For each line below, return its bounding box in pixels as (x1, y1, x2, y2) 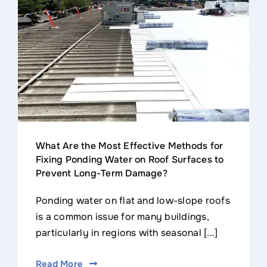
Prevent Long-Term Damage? (35, 167, 167, 179)
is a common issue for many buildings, (35, 210, 209, 223)
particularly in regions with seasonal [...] (35, 226, 218, 239)
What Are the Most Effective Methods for (35, 139, 223, 152)
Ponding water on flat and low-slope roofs (35, 194, 230, 207)
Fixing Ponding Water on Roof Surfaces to (35, 153, 224, 166)
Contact (14, 6, 51, 19)
